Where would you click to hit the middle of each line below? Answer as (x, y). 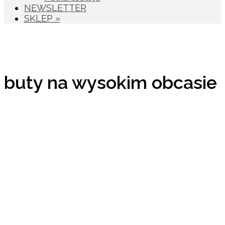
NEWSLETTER (55, 8)
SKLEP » (42, 19)
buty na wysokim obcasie (110, 82)
